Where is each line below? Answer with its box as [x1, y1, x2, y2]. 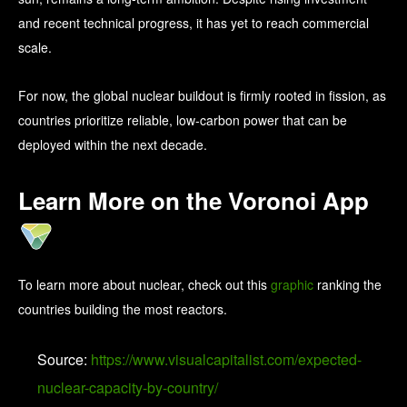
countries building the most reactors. [18, 299, 227, 318]
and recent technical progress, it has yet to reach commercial [18, 13, 369, 32]
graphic [271, 274, 313, 293]
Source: [37, 348, 87, 370]
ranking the [313, 274, 382, 293]
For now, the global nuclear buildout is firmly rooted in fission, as [18, 85, 386, 104]
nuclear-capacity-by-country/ [37, 376, 218, 398]
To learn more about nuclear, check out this [18, 274, 271, 293]
